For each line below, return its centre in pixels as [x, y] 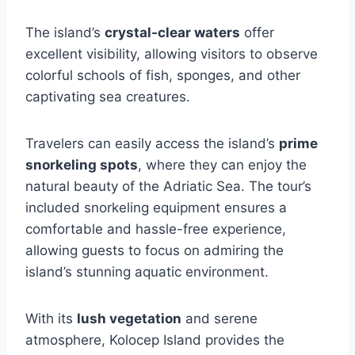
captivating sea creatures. [108, 97]
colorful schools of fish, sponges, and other [163, 75]
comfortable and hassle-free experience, [156, 229]
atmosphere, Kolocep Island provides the [155, 340]
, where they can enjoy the [222, 165]
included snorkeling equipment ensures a [156, 208]
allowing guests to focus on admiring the [155, 250]
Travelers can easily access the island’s [152, 143]
